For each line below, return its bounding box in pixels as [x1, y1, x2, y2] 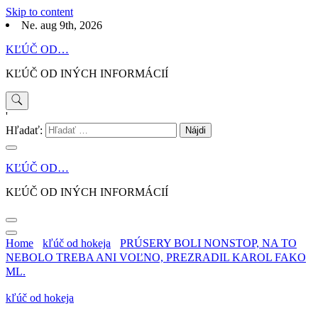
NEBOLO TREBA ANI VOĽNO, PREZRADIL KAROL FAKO [6, 251, 306, 263]
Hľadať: [6, 124, 43, 137]
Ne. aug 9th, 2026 [21, 19, 102, 32]
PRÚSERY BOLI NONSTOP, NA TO [120, 236, 297, 249]
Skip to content [6, 6, 73, 18]
